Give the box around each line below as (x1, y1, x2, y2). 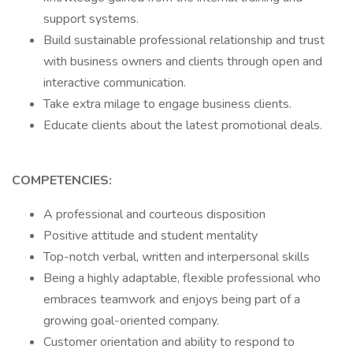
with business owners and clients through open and (43, 53, 322, 70)
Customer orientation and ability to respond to (43, 333, 295, 351)
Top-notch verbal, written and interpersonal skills (43, 248, 310, 266)
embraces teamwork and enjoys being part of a (43, 291, 300, 308)
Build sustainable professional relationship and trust (43, 32, 325, 49)
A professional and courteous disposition (43, 206, 266, 223)
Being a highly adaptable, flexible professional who (43, 269, 321, 287)
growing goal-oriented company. (43, 312, 219, 329)
